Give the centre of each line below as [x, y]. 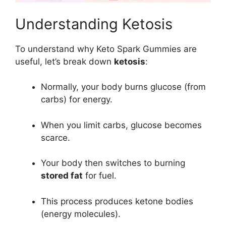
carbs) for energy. [77, 100]
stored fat [62, 176]
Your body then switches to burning [113, 163]
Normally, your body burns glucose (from [123, 87]
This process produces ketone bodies [117, 201]
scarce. [55, 137]
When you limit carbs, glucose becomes [121, 125]
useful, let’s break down [65, 61]
